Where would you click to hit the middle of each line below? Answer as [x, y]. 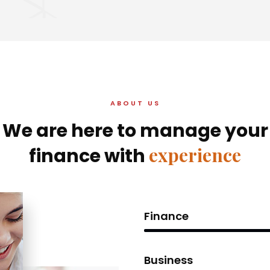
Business [168, 260]
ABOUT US [135, 103]
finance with [89, 156]
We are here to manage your [135, 131]
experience [195, 155]
